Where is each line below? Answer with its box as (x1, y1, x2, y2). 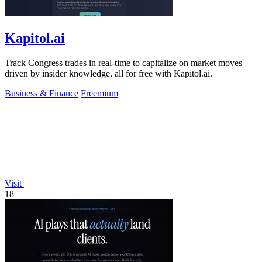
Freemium (81, 88, 118, 98)
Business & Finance (5, 88, 78, 98)
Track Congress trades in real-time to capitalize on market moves (5, 57, 242, 68)
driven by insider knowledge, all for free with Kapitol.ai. (5, 68, 212, 78)
